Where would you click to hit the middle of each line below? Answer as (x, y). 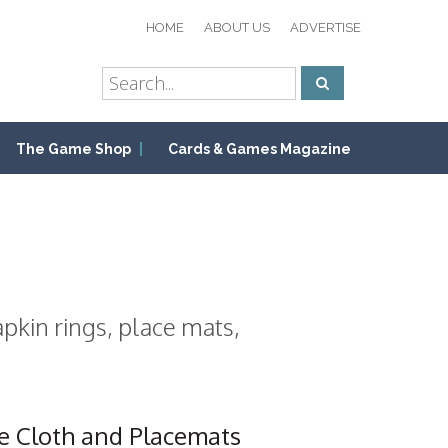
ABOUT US (237, 27)
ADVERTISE (325, 27)
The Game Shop (73, 149)
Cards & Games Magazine (259, 149)
